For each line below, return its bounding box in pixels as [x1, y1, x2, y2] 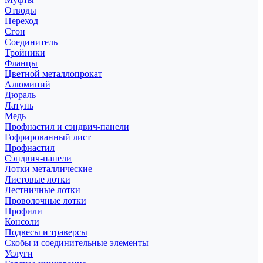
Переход [5, 15, 38, 26]
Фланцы [5, 58, 38, 68]
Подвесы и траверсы [5, 227, 87, 237]
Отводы [5, 5, 36, 15]
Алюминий [5, 79, 50, 89]
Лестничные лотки [5, 184, 80, 195]
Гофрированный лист [5, 131, 91, 142]
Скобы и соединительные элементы [5, 237, 149, 248]
